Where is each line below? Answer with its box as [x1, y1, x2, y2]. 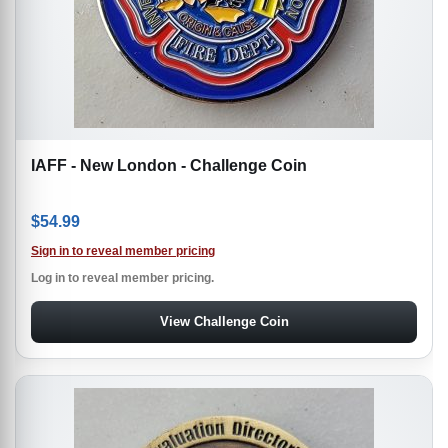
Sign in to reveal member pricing [31, 243, 215, 258]
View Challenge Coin [159, 313, 289, 329]
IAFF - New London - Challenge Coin [31, 157, 307, 175]
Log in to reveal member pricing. [31, 270, 214, 285]
